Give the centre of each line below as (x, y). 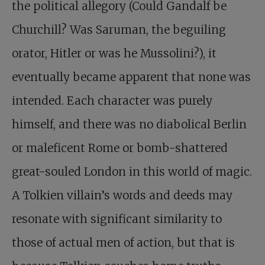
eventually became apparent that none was (131, 77)
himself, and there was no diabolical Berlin (129, 125)
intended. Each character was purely (112, 101)
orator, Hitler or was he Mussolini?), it (114, 54)
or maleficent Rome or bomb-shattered (120, 148)
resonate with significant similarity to (117, 219)
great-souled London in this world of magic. (132, 172)
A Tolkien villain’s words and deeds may (122, 195)
